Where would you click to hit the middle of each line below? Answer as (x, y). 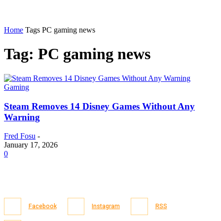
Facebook (42, 206)
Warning (22, 117)
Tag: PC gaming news (77, 54)
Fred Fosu (20, 136)
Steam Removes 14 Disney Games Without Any (99, 106)
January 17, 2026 (31, 145)
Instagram (106, 206)
